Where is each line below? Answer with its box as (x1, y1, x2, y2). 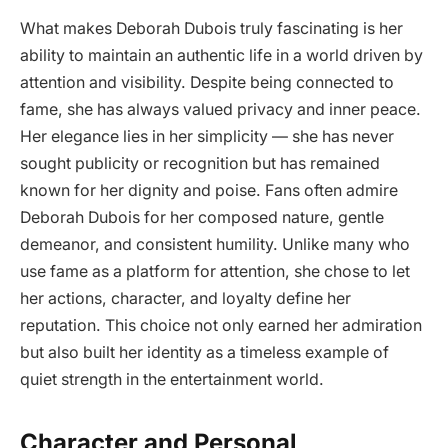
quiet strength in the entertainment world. (20, 370, 324, 390)
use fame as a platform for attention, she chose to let (20, 262, 410, 282)
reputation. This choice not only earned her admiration (20, 316, 422, 336)
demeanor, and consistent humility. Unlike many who (20, 235, 410, 255)
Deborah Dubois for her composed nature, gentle (20, 208, 384, 228)
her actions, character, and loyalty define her (20, 289, 351, 309)
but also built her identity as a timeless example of (20, 343, 389, 363)
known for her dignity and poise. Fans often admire (20, 181, 398, 201)
